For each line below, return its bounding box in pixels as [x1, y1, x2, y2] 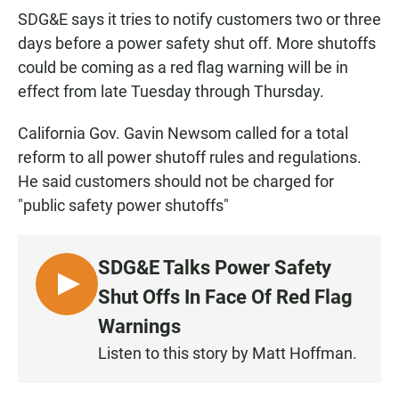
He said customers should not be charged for [18, 171, 334, 191]
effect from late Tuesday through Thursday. [18, 81, 324, 101]
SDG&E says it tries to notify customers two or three [18, 9, 381, 28]
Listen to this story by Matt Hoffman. [98, 343, 357, 362]
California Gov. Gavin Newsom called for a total [18, 123, 348, 142]
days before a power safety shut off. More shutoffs [18, 33, 376, 53]
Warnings [98, 314, 181, 338]
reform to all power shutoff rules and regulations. [18, 147, 362, 167]
